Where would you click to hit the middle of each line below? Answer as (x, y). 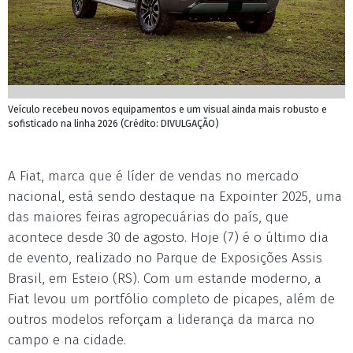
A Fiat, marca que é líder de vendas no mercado (153, 176)
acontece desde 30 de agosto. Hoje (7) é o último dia (168, 238)
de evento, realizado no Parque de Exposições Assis (165, 258)
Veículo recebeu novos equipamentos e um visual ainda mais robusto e (167, 109)
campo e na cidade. (67, 340)
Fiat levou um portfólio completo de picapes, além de (171, 299)
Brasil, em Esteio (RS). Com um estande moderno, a (165, 279)
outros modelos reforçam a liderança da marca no (161, 320)
